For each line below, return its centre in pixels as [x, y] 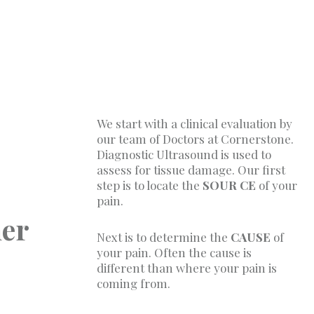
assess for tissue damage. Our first [191, 169]
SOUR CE [230, 185]
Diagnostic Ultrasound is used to [184, 154]
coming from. [134, 283]
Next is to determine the [164, 237]
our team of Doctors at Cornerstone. [196, 138]
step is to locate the [150, 185]
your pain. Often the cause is [175, 252]
